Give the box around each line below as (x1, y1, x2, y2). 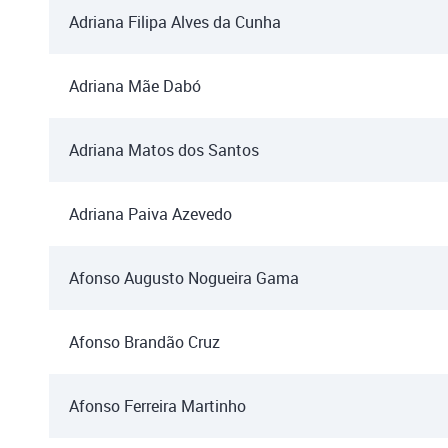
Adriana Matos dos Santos (69, 139, 259, 161)
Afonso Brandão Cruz (69, 331, 220, 353)
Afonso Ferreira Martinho (69, 395, 246, 417)
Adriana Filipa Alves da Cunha (69, 11, 281, 33)
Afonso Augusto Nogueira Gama (69, 267, 299, 289)
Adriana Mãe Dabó (69, 75, 201, 97)
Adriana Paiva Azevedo (69, 203, 232, 225)
